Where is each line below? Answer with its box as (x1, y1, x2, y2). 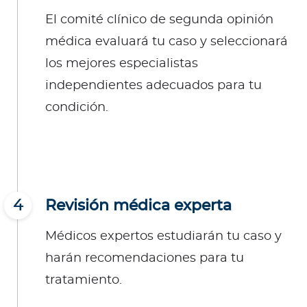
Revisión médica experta (45, 198, 232, 214)
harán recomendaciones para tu (45, 252, 244, 265)
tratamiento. (45, 274, 122, 287)
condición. (45, 101, 108, 114)
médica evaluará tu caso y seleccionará (45, 36, 288, 49)
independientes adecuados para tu (45, 79, 262, 93)
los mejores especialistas (45, 58, 198, 71)
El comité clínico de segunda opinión (45, 14, 273, 27)
